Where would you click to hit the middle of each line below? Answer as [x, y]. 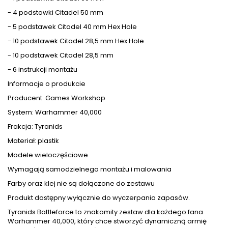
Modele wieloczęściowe [48, 155]
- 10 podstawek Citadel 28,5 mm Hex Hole [76, 41]
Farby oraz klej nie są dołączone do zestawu [81, 183]
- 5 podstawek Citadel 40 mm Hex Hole [72, 26]
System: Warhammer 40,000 [55, 112]
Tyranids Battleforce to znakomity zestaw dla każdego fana [105, 212]
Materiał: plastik [33, 140]
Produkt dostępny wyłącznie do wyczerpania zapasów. [99, 197]
